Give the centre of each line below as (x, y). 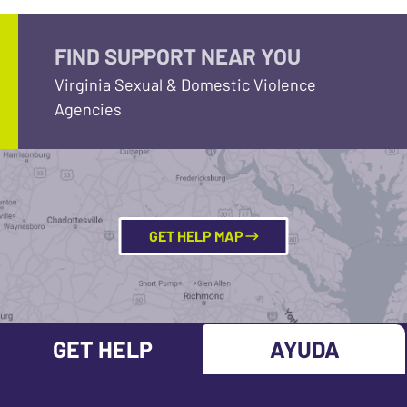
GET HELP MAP (197, 235)
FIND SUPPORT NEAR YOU (178, 56)
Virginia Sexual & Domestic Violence (185, 84)
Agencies (88, 109)
